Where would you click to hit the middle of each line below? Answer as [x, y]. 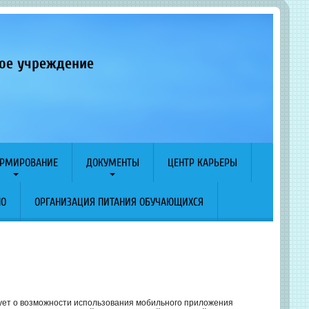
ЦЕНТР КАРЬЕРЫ [202, 163]
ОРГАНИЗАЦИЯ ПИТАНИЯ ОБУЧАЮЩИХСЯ [119, 202]
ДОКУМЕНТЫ [112, 163]
